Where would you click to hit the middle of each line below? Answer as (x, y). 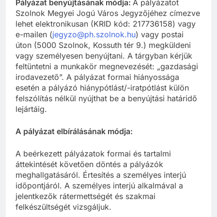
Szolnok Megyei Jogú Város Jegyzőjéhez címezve (108, 13)
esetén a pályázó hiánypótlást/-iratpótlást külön (102, 88)
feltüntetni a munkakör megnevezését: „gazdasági (107, 67)
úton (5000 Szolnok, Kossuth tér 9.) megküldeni (103, 45)
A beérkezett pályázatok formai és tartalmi (93, 154)
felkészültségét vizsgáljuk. (63, 207)
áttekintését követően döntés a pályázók (89, 164)
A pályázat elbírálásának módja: (74, 132)
